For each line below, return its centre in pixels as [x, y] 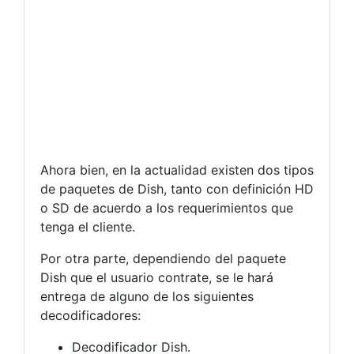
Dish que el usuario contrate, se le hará [157, 277]
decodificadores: [90, 315]
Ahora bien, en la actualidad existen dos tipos [177, 169]
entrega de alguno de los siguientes [147, 296]
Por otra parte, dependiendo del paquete [163, 258]
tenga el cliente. [88, 226]
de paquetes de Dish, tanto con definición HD [177, 188]
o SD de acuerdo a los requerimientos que [167, 207]
